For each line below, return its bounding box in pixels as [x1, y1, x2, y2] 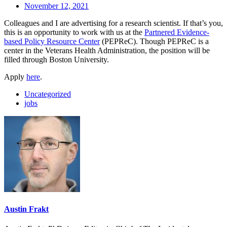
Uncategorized [24, 89, 71, 98]
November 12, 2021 [24, 1, 89, 10]
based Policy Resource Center [4, 36, 100, 46]
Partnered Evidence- [144, 27, 209, 36]
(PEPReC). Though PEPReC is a [100, 36, 209, 46]
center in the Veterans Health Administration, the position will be [4, 46, 210, 55]
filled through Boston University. [4, 55, 109, 64]
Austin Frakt [4, 205, 49, 214]
